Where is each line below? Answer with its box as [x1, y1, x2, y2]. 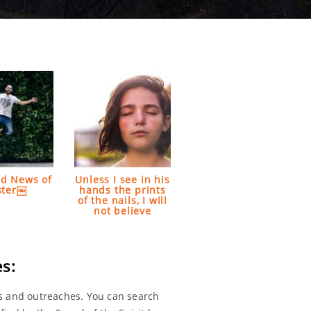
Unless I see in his [75, 172, 170, 186]
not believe [94, 203, 151, 217]
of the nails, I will [77, 193, 167, 207]
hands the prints [79, 183, 166, 196]
